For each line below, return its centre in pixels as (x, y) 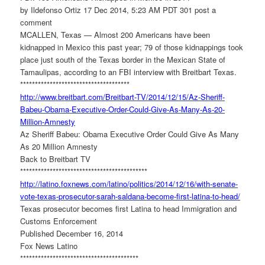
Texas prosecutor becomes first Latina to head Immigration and (129, 209)
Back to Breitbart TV (56, 159)
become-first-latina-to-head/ (194, 196)
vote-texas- (40, 196)
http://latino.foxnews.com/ (65, 184)
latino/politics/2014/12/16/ (153, 184)
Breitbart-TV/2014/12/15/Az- (153, 97)
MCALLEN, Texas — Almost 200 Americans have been (115, 35)
